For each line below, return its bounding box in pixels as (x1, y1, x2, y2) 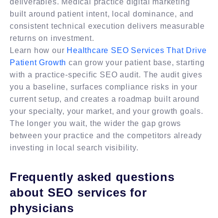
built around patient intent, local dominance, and (10, 9, 194, 18)
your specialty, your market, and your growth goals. (10, 107, 203, 115)
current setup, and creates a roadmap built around (10, 94, 200, 103)
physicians (10, 201, 74, 215)
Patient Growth (10, 58, 67, 67)
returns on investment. (10, 34, 94, 42)
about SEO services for (10, 185, 147, 199)
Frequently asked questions (10, 170, 175, 183)
